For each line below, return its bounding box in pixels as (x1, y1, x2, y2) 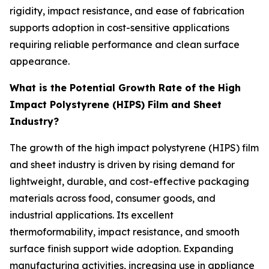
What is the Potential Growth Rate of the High (10, 81, 241, 94)
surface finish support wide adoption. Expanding (10, 242, 234, 255)
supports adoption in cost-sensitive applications (10, 21, 229, 34)
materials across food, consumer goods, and (10, 192, 216, 204)
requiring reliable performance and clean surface (10, 38, 240, 50)
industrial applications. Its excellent (10, 208, 174, 221)
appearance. (10, 55, 72, 67)
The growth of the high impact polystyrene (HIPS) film (10, 141, 259, 154)
